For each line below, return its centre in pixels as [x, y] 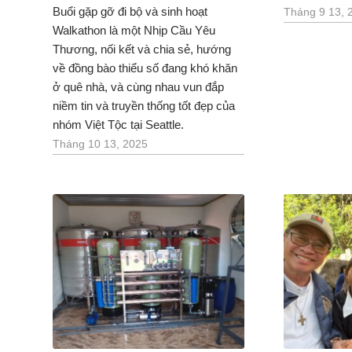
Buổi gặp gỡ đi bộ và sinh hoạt [130, 11]
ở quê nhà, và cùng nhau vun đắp [138, 86]
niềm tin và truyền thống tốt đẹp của [144, 105]
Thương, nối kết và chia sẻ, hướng [142, 49]
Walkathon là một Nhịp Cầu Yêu [134, 30]
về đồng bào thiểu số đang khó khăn [145, 68]
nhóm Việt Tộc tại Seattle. [118, 124]
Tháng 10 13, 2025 [100, 144]
